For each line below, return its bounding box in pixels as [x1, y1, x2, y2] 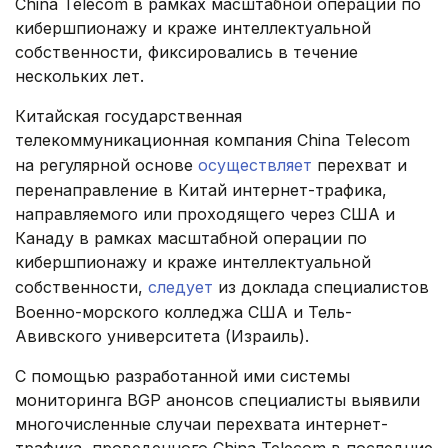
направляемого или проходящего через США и [15, 204, 395, 225]
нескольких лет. [15, 66, 144, 87]
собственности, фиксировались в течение [15, 42, 358, 63]
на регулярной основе [15, 155, 198, 176]
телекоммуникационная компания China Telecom [15, 130, 410, 151]
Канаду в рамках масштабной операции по [15, 228, 367, 249]
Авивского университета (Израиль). [15, 326, 309, 347]
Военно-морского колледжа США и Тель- [15, 302, 352, 323]
